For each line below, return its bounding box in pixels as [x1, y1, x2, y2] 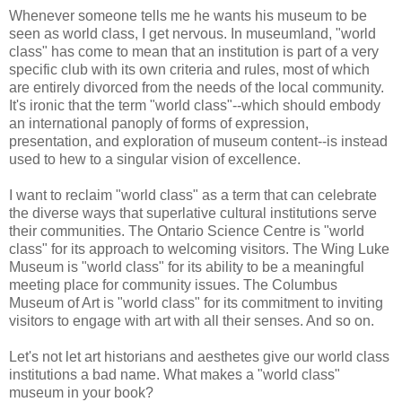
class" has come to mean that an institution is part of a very [9, 43, 379, 59]
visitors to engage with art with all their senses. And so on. [9, 312, 374, 328]
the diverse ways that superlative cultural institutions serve [9, 205, 377, 221]
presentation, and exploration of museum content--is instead [9, 133, 388, 149]
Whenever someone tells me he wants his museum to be [9, 7, 367, 23]
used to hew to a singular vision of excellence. [9, 151, 301, 167]
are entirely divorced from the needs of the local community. [9, 79, 384, 95]
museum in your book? [9, 384, 153, 400]
